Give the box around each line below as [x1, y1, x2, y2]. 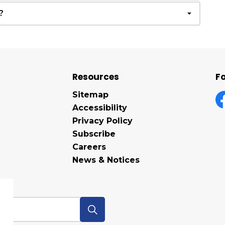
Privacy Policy [72, 116, 133, 126]
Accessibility [72, 103, 127, 113]
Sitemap [72, 90, 108, 99]
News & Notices [72, 155, 140, 165]
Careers [72, 142, 106, 152]
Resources [72, 71, 119, 83]
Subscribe [72, 129, 116, 139]
